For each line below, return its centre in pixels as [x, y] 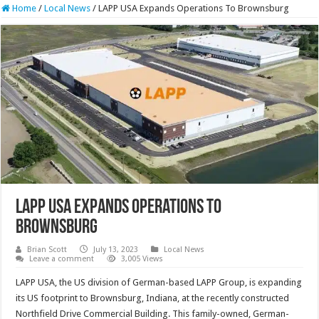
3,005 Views [142, 258]
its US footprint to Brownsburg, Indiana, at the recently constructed [153, 298]
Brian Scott [47, 249]
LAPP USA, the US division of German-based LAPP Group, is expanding [159, 282]
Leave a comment [62, 258]
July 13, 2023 [116, 249]
